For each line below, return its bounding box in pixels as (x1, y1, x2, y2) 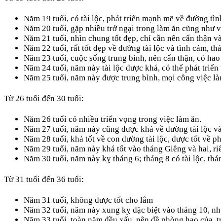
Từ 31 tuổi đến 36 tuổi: (4, 174, 84, 184)
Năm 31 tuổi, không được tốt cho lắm (24, 195, 153, 205)
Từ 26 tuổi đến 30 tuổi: (4, 93, 84, 103)
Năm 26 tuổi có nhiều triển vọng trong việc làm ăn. (24, 114, 201, 124)
